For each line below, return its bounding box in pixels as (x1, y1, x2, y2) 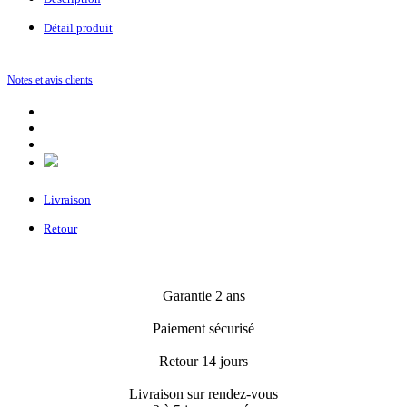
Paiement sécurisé (153, 321, 254, 337)
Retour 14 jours (159, 353, 248, 370)
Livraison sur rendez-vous (129, 386, 278, 402)
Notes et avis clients (7, 74, 93, 87)
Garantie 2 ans (162, 288, 245, 304)
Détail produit (44, 21, 113, 35)
